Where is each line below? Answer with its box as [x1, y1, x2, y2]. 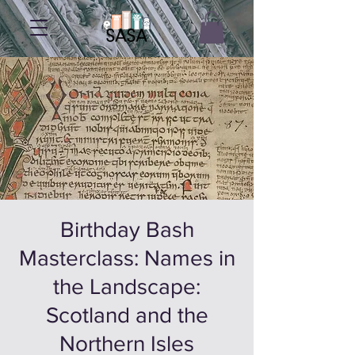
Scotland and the [45, 302, 208, 327]
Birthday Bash [59, 216, 194, 242]
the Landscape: [53, 273, 200, 299]
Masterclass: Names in [18, 245, 235, 270]
